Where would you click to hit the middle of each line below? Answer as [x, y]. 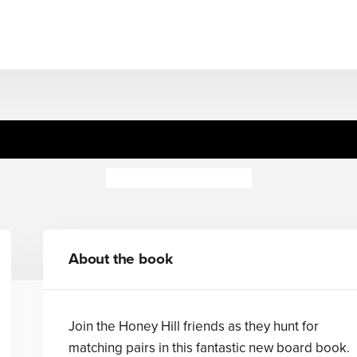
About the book [120, 259]
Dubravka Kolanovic [178, 178]
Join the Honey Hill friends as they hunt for [193, 326]
